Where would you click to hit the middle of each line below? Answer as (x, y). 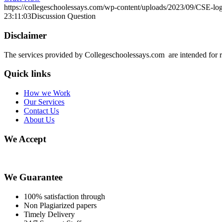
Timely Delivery (49, 214)
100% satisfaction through (64, 196)
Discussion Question (63, 16)
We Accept (25, 139)
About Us (39, 120)
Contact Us (41, 111)
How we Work (47, 93)
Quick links (27, 74)
